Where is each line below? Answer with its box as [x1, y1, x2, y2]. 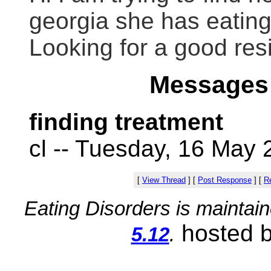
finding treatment [29, 109, 223, 135]
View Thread [142, 175, 186, 184]
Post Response [198, 175, 252, 184]
